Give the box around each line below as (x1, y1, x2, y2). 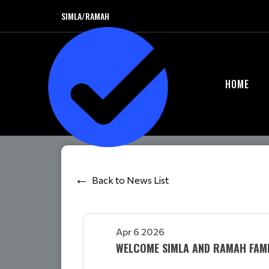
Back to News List (92, 174, 169, 186)
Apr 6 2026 (116, 226, 165, 237)
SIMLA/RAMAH (61, 10, 109, 22)
